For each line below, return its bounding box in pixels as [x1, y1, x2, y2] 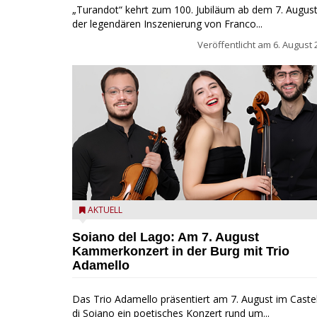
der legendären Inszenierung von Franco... [72, 16, 263, 30]
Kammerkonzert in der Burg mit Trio [72, 243, 289, 258]
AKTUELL [88, 203, 122, 216]
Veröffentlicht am [197, 38, 273, 51]
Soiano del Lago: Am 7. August [72, 229, 259, 244]
